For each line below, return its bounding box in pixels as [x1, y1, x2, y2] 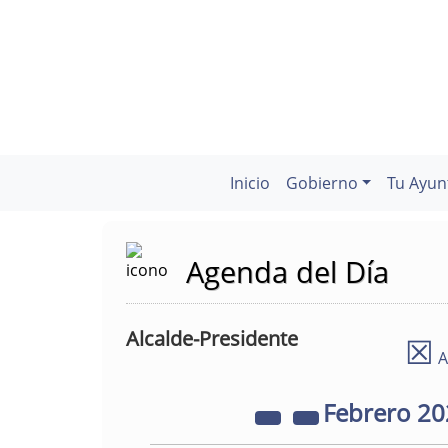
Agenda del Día [186, 252, 389, 291]
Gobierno [285, 172, 358, 194]
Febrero [323, 396, 417, 429]
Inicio [229, 172, 270, 194]
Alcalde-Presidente [126, 325, 298, 352]
